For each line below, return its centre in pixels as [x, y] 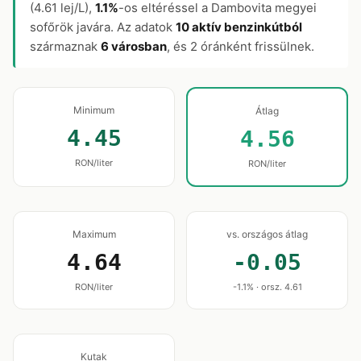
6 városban [134, 46]
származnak [65, 46]
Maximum [94, 234]
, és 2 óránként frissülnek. [241, 46]
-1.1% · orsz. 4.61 [267, 287]
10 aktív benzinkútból [239, 27]
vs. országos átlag [267, 234]
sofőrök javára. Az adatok [103, 27]
